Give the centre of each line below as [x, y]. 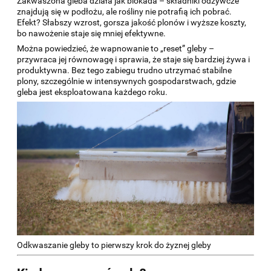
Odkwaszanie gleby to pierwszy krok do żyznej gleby [114, 245]
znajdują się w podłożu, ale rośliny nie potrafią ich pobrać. [124, 11]
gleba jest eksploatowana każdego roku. [92, 92]
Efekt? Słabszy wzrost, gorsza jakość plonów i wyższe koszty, [132, 22]
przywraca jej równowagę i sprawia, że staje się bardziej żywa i [133, 59]
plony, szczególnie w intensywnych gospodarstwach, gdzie [126, 81]
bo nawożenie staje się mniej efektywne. [91, 33]
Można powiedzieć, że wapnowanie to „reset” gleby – [116, 48]
